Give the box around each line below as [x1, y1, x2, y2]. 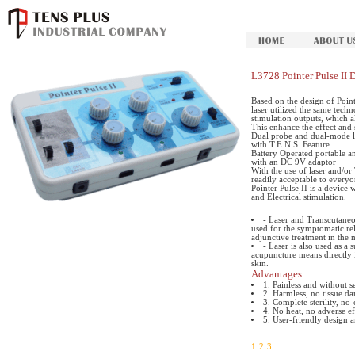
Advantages [251, 268, 302, 280]
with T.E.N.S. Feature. [251, 140, 332, 149]
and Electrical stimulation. [251, 193, 346, 201]
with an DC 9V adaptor [251, 158, 336, 166]
